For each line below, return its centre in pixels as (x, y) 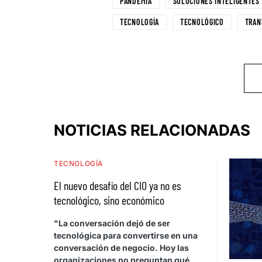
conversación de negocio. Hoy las (121, 248)
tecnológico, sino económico (109, 200)
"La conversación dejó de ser (112, 223)
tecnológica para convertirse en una (126, 236)
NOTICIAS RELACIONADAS (152, 130)
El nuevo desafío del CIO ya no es (117, 186)
